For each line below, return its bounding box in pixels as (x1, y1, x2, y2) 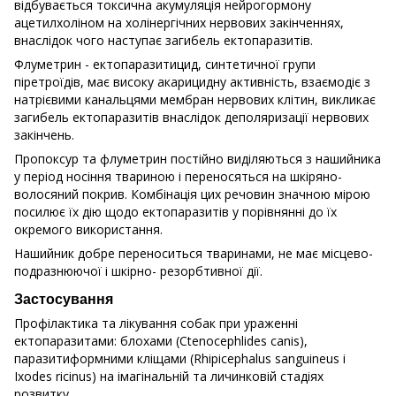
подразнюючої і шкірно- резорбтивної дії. (14, 262, 263, 279)
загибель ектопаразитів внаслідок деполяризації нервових (14, 108, 369, 126)
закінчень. (14, 126, 74, 143)
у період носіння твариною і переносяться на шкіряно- (14, 167, 342, 185)
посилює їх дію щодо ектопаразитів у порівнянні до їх (14, 202, 337, 220)
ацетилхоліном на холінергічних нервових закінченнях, (14, 13, 344, 31)
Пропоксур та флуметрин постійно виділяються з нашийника (14, 149, 381, 167)
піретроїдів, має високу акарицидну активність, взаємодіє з (14, 72, 370, 90)
